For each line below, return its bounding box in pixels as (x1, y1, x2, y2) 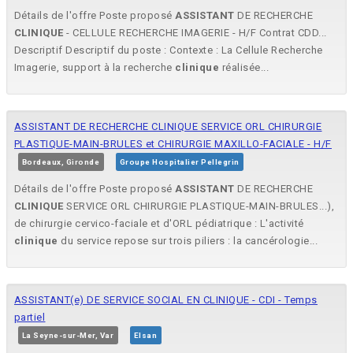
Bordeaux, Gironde (22, 158, 100, 167)
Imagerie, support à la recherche (14, 61, 176, 74)
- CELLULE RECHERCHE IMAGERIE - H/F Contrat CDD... (64, 27, 327, 39)
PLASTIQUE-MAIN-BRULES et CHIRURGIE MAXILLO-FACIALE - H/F (14, 138, 332, 150)
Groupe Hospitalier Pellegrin (120, 158, 240, 167)
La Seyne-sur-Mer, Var (22, 331, 114, 340)
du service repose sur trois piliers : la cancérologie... (58, 235, 318, 247)
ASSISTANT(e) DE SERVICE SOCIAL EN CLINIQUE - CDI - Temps (14, 294, 318, 307)
